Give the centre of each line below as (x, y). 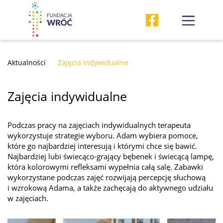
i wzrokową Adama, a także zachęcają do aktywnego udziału (110, 187)
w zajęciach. (28, 198)
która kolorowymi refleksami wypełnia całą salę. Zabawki (105, 167)
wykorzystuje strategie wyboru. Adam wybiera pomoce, (103, 135)
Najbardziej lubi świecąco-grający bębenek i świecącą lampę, (111, 156)
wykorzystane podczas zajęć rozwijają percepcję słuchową (107, 177)
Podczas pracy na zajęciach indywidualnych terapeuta (99, 125)
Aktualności (27, 62)
